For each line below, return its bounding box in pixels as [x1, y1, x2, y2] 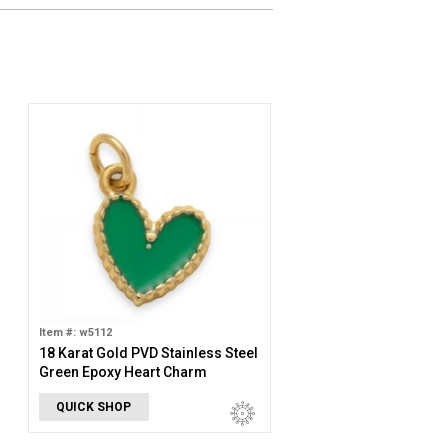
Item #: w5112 [38, 326, 112, 339]
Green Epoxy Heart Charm [38, 364, 207, 380]
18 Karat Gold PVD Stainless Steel [38, 345, 258, 361]
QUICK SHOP [56, 400, 132, 414]
